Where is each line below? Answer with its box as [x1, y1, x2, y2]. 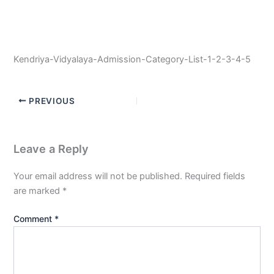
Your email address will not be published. [13, 170, 183, 182]
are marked [13, 185, 63, 196]
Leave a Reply [13, 141, 89, 155]
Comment [13, 213, 55, 224]
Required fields [185, 170, 246, 182]
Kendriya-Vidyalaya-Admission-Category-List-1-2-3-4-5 [13, 53, 251, 65]
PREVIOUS [26, 95, 75, 106]
